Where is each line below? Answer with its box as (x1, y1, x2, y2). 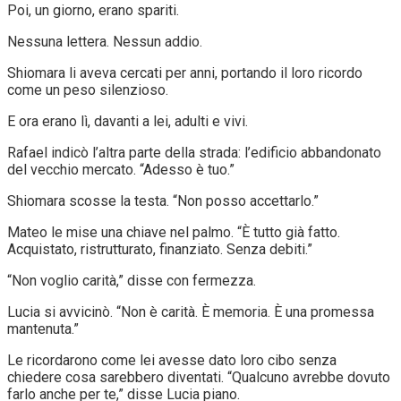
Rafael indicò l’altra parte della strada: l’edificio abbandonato (7, 143, 381, 161)
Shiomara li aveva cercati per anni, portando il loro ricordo (7, 64, 363, 81)
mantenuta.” (7, 320, 79, 337)
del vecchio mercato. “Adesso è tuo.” (7, 160, 235, 178)
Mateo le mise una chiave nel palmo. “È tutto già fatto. (7, 223, 340, 241)
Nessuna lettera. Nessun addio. (7, 32, 202, 50)
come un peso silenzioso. (7, 81, 168, 98)
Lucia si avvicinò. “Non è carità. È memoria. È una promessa (7, 303, 374, 320)
